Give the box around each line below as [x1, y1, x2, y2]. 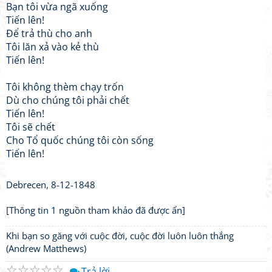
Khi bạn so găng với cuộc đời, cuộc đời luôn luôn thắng [6, 229, 234, 242]
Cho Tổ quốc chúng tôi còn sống [6, 134, 154, 147]
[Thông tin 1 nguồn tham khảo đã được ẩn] [6, 204, 185, 216]
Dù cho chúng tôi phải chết [6, 93, 129, 107]
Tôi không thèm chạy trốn [6, 80, 124, 93]
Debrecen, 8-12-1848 [6, 178, 95, 191]
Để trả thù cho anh [6, 27, 92, 40]
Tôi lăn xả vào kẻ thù [6, 40, 99, 53]
